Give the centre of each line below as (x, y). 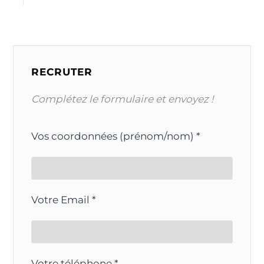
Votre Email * (64, 199)
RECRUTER (62, 72)
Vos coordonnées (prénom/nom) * (116, 136)
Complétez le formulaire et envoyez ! (123, 99)
